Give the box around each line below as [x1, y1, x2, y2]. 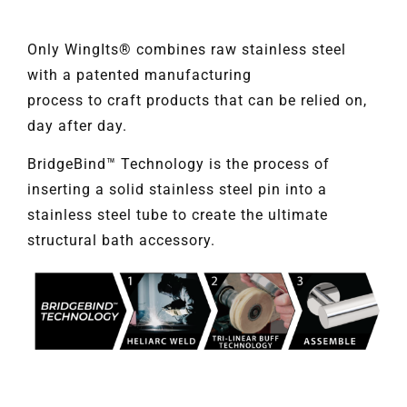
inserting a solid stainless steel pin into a [27, 180, 327, 198]
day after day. [27, 116, 127, 134]
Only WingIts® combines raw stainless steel [27, 40, 346, 58]
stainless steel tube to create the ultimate [27, 205, 328, 223]
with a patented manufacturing [27, 65, 252, 84]
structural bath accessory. [27, 231, 215, 249]
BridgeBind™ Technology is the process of [27, 154, 330, 173]
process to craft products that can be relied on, [27, 91, 367, 109]
